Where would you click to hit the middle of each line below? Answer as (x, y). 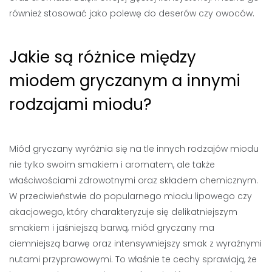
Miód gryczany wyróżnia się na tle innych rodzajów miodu (134, 148)
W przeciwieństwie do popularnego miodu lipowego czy (131, 196)
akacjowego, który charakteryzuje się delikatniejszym (123, 212)
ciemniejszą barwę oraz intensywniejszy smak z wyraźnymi (135, 243)
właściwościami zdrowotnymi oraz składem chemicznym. (134, 180)
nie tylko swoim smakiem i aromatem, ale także (112, 164)
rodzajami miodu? (80, 104)
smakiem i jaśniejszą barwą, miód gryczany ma (112, 227)
